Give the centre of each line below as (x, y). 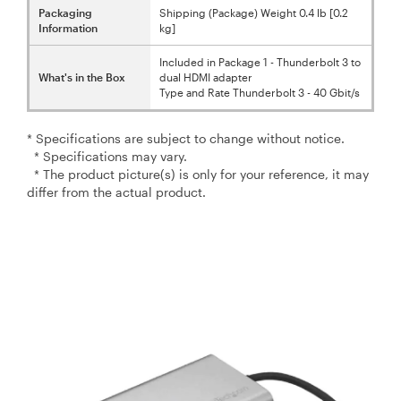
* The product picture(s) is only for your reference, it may (198, 174)
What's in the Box (82, 77)
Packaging (65, 12)
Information (68, 27)
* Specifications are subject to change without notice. (186, 138)
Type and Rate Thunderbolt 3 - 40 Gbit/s (260, 92)
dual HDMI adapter (206, 77)
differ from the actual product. (116, 192)
